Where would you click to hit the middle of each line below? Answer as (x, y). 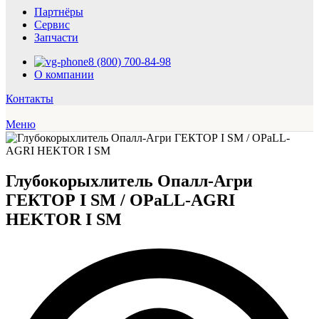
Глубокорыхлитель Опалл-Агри (129, 181)
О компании (64, 74)
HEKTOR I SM (64, 219)
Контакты (30, 98)
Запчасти (56, 37)
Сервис (52, 24)
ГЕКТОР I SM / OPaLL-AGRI (120, 200)
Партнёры (59, 11)
